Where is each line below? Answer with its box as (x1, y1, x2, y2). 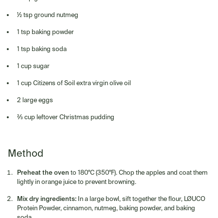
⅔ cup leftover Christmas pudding (17, 113, 115, 120)
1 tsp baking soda (17, 45, 67, 52)
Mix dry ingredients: (17, 194, 77, 203)
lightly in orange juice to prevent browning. (17, 178, 137, 185)
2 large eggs (17, 96, 54, 103)
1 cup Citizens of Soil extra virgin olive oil (17, 79, 131, 86)
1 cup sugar (17, 62, 50, 69)
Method (8, 147, 43, 159)
